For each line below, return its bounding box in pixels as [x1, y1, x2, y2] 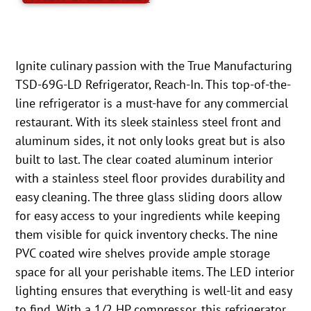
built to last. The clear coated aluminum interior [15, 151, 274, 168]
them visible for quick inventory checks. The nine [15, 226, 278, 243]
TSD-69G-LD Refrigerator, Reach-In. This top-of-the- [15, 76, 292, 93]
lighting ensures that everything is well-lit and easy [15, 283, 292, 299]
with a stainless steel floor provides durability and [15, 170, 286, 187]
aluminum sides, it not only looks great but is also [15, 133, 286, 149]
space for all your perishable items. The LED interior [15, 264, 295, 280]
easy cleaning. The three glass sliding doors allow [15, 189, 283, 205]
